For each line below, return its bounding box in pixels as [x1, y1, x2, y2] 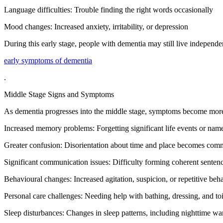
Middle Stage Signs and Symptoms [4, 90, 114, 99]
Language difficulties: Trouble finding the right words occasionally [4, 5, 213, 14]
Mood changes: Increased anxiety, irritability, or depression [4, 22, 188, 31]
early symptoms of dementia [4, 56, 92, 65]
